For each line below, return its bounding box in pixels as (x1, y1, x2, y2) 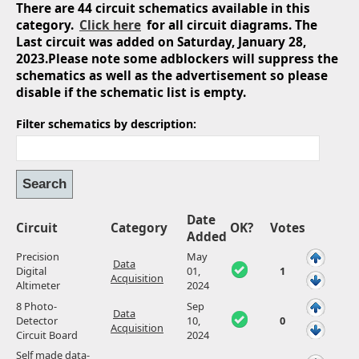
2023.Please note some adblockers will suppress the (16, 50, 338, 67)
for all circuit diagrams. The (143, 16, 317, 34)
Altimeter (16, 278, 60, 293)
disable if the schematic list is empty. (16, 83, 246, 101)
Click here (79, 16, 141, 34)
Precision (16, 249, 59, 264)
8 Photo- (16, 299, 57, 314)
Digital (16, 264, 46, 279)
